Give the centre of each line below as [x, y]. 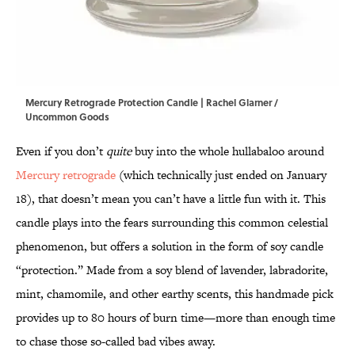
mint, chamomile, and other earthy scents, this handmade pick [175, 294]
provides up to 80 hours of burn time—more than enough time [176, 318]
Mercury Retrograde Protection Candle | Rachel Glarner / [152, 103]
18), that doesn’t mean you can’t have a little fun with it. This [171, 199]
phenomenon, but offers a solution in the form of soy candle [170, 246]
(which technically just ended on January [221, 175]
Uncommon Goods [67, 117]
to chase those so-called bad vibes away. [116, 342]
